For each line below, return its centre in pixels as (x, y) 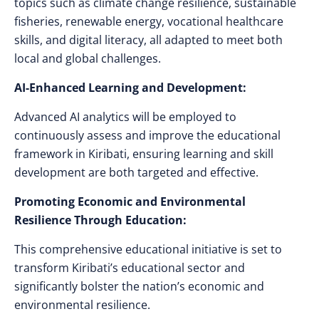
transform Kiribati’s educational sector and (130, 268)
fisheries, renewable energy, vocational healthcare (149, 21)
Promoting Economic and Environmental (130, 202)
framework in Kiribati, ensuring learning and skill (144, 154)
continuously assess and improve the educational (147, 135)
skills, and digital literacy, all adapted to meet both (148, 40)
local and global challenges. (88, 58)
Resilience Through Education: (100, 220)
